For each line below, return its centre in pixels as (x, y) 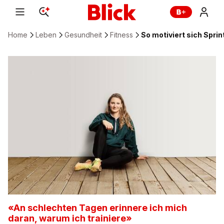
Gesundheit (83, 35)
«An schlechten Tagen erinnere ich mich (97, 208)
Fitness (121, 35)
